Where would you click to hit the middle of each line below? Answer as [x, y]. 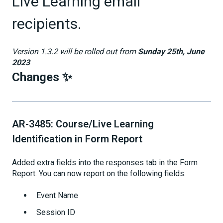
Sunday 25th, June [171, 51]
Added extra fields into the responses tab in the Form [105, 163]
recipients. [47, 24]
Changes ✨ [42, 77]
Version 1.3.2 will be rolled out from [75, 51]
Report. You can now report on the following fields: [99, 174]
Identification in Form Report [77, 139]
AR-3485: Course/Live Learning [83, 124]
